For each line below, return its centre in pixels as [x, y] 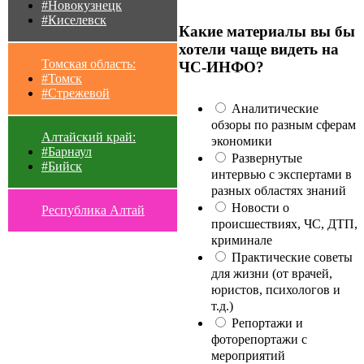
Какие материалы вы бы [267, 32]
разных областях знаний [279, 191]
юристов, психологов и [276, 290]
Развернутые [265, 158]
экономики [242, 141]
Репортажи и [266, 323]
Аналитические [273, 109]
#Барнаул [67, 151]
